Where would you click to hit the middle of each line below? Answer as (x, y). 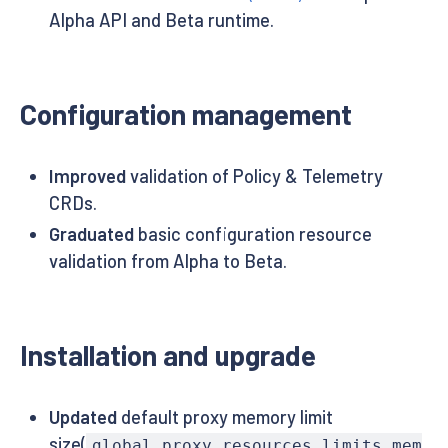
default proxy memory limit (224, 417)
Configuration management (186, 113)
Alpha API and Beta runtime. (161, 19)
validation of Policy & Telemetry (254, 175)
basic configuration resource (252, 234)
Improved (87, 175)
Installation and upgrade (168, 355)
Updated (82, 417)
